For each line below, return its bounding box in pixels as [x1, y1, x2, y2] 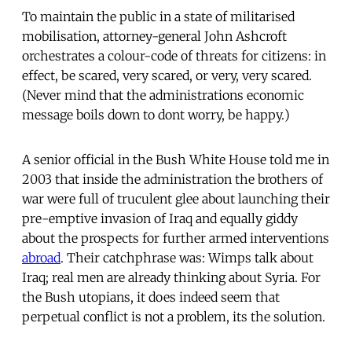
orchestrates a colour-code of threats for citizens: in [22, 47, 326, 64]
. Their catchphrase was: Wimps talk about [60, 249, 313, 266]
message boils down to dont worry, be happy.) [22, 106, 290, 123]
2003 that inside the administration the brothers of [22, 170, 323, 187]
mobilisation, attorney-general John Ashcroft [22, 27, 287, 44]
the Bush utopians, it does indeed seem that [22, 288, 280, 305]
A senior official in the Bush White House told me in [22, 151, 329, 167]
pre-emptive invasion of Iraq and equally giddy [22, 210, 298, 226]
